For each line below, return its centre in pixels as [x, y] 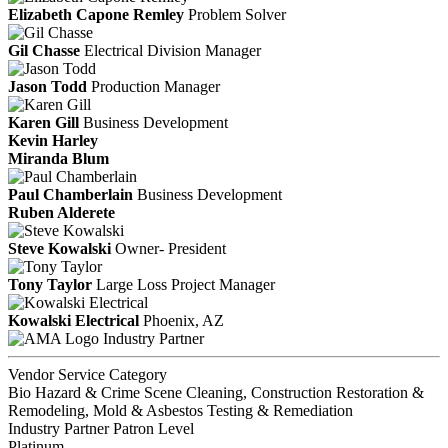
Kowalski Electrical [73, 320]
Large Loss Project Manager [185, 284]
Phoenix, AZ [183, 320]
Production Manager [155, 86]
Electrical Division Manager [172, 50]
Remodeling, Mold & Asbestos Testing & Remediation [180, 410]
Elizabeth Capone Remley [96, 14]
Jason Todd [47, 86]
